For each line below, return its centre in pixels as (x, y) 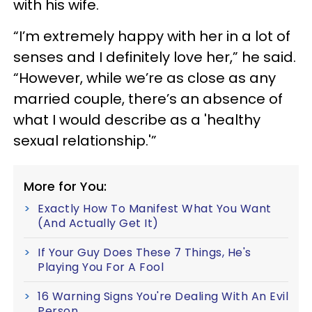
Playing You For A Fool (101, 267)
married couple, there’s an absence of (148, 99)
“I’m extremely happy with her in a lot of (152, 36)
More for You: (65, 186)
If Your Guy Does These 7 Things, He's (145, 252)
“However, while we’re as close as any (145, 78)
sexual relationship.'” (85, 140)
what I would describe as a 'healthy (137, 119)
